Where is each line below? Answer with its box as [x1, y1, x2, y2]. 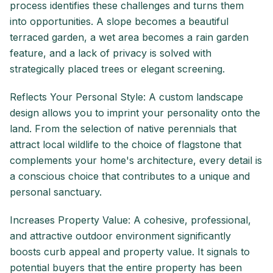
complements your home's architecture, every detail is [10, 154, 262, 167]
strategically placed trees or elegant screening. [10, 63, 225, 76]
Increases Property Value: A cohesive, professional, [10, 214, 251, 227]
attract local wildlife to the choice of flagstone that [10, 138, 241, 151]
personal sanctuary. [10, 186, 102, 199]
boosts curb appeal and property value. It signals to [10, 246, 250, 258]
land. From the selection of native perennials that [10, 122, 236, 135]
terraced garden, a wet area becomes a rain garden [10, 31, 249, 44]
